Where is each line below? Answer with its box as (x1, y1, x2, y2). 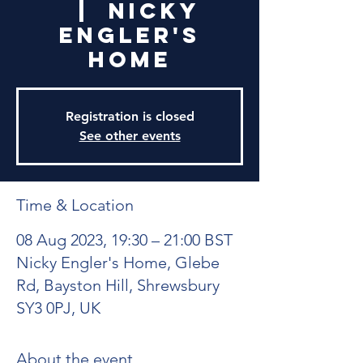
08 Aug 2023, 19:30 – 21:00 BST (16, 230, 233, 250)
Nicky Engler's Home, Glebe (16, 253, 220, 272)
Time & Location (16, 195, 134, 215)
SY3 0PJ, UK (16, 298, 100, 318)
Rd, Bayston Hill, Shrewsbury (16, 275, 220, 295)
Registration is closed (65, 109, 194, 124)
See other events (79, 128, 181, 143)
